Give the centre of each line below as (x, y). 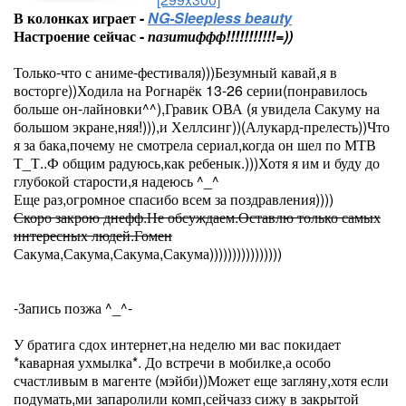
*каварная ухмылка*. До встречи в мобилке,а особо (172, 362)
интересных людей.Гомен (93, 235)
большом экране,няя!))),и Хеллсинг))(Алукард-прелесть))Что (202, 126)
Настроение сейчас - (81, 36)
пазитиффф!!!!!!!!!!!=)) (220, 36)
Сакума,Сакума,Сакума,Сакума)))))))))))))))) (148, 253)
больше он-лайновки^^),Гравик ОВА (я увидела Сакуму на (197, 108)
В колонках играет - (81, 18)
